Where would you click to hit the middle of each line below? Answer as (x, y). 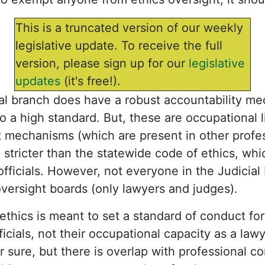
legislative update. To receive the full (119, 46)
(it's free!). (91, 81)
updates (38, 81)
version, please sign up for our (102, 63)
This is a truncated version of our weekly (129, 28)
